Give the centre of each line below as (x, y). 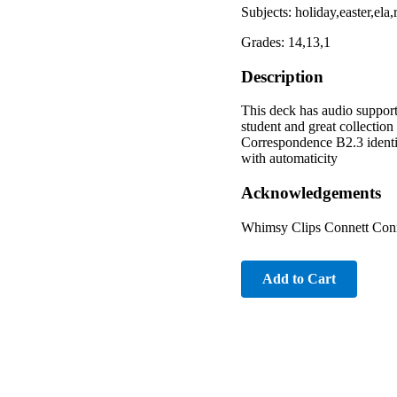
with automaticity (289, 159)
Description (282, 76)
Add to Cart (299, 278)
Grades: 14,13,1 (286, 42)
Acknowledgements (311, 193)
